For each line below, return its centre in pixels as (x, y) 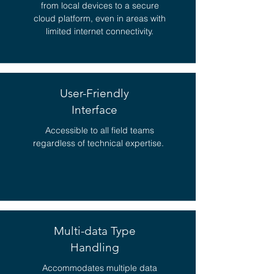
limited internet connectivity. (100, 31)
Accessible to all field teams (100, 130)
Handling (94, 247)
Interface (94, 110)
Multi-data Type (94, 231)
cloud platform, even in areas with (100, 18)
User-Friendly (94, 93)
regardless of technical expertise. (100, 143)
